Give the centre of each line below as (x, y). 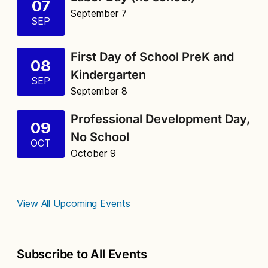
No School (100, 137)
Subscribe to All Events (82, 254)
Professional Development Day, (160, 119)
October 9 (93, 153)
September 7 (99, 13)
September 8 (99, 91)
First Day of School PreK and (152, 57)
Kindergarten (108, 74)
